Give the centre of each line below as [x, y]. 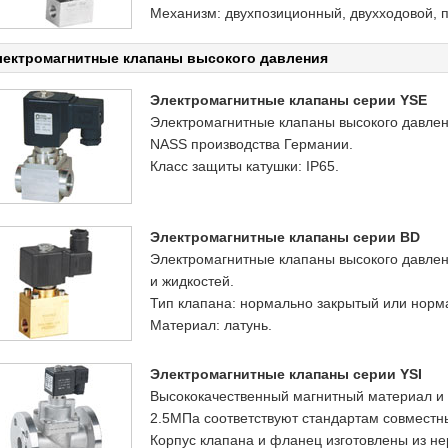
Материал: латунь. [211, 325]
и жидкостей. [192, 281]
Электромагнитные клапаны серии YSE [288, 100]
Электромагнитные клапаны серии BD [285, 237]
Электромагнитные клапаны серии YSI [286, 374]
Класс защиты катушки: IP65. [244, 166]
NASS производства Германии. [251, 144]
